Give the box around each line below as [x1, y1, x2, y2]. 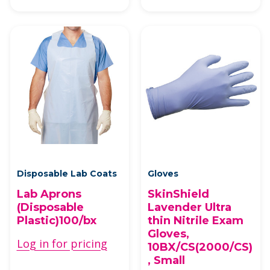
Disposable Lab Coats [16, 168, 117, 179]
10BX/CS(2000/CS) [148, 240, 253, 254]
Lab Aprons [16, 187, 81, 201]
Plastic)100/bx [16, 214, 96, 227]
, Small [148, 254, 185, 267]
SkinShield [148, 187, 209, 201]
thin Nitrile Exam [148, 214, 243, 227]
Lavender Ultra [148, 201, 231, 214]
